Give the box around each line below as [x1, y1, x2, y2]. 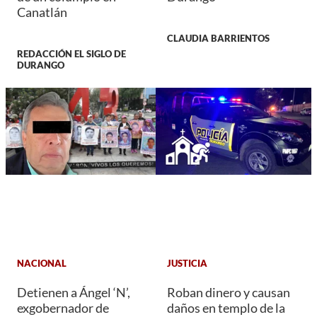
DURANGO [17, 59, 64, 71]
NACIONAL [17, 258, 67, 270]
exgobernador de [17, 299, 109, 316]
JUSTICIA [167, 258, 207, 270]
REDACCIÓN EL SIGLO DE [17, 48, 126, 60]
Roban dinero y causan [167, 284, 290, 300]
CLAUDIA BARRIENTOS [167, 33, 270, 45]
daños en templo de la [167, 299, 285, 316]
